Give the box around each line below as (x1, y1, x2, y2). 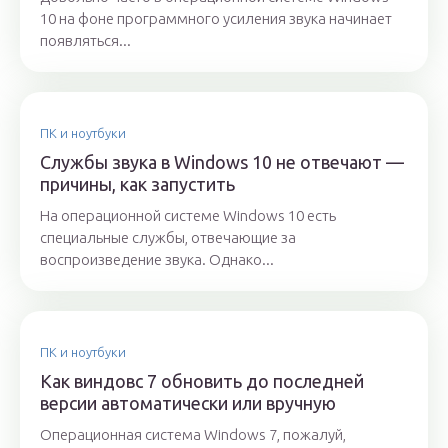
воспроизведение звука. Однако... (40, 251, 274, 269)
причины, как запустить (40, 174, 235, 195)
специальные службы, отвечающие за (40, 229, 296, 247)
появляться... (40, 32, 131, 50)
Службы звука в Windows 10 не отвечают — (40, 152, 404, 173)
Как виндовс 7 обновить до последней (40, 371, 364, 392)
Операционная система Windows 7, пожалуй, (40, 426, 346, 444)
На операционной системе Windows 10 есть (40, 207, 336, 225)
